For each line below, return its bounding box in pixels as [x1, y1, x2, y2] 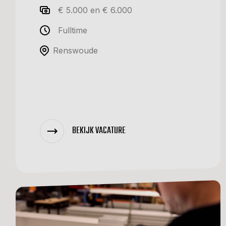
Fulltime [58, 25, 87, 35]
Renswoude [53, 45, 98, 55]
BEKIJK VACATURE [72, 123, 126, 138]
